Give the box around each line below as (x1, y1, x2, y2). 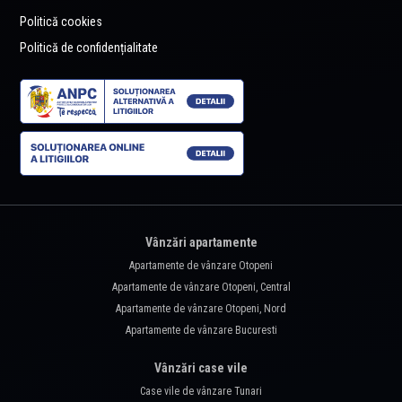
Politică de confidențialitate (20, 40, 158, 56)
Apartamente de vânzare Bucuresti (125, 324, 277, 337)
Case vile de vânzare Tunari (140, 385, 262, 398)
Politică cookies (20, 14, 102, 30)
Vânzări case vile (154, 361, 248, 376)
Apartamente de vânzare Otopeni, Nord (116, 302, 286, 316)
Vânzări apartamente (144, 235, 258, 250)
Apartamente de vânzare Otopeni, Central (111, 281, 291, 294)
